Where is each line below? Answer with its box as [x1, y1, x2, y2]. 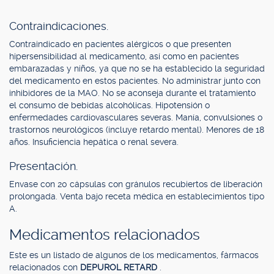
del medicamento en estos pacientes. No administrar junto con [9, 76, 261, 86]
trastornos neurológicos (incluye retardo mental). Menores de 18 [9, 125, 264, 135]
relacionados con [9, 262, 80, 272]
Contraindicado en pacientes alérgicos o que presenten [9, 39, 231, 49]
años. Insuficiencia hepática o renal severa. [9, 137, 179, 147]
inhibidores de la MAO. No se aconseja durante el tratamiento [9, 88, 256, 98]
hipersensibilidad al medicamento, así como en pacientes [9, 51, 239, 61]
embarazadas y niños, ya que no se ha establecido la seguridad [9, 64, 265, 73]
